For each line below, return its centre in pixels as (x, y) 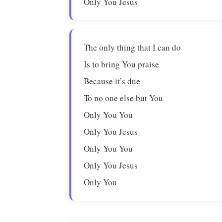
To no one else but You (124, 98)
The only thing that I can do (133, 47)
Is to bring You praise (122, 64)
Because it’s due (112, 81)
